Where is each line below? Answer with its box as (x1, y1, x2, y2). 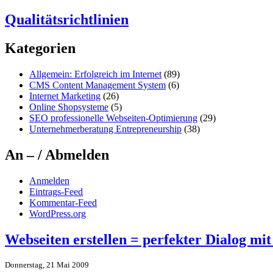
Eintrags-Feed (29, 186, 83, 197)
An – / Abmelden (5, 147, 109, 163)
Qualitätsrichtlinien (5, 12, 129, 28)
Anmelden (29, 175, 69, 186)
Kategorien (5, 40, 76, 57)
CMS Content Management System (29, 80, 166, 91)
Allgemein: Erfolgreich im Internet (29, 69, 161, 80)
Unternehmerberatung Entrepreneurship (29, 124, 182, 135)
